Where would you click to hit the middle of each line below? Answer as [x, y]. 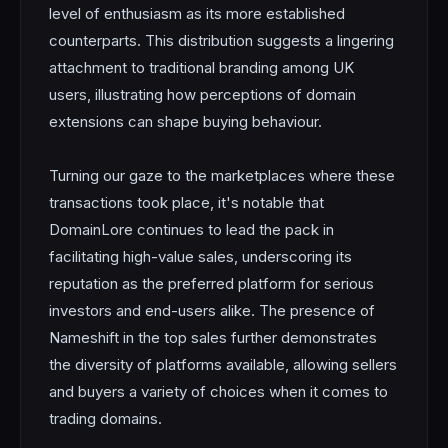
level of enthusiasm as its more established [197, 13]
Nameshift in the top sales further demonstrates [213, 337]
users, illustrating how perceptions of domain [202, 94]
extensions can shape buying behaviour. [185, 121]
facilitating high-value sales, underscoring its [200, 256]
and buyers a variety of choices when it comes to [218, 391]
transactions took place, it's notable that [186, 202]
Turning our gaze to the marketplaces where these [222, 175]
